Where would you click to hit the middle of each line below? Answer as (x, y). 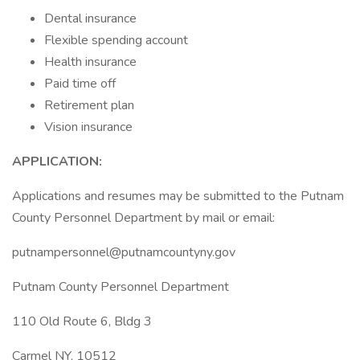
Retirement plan (89, 105)
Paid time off (80, 84)
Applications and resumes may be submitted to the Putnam (178, 196)
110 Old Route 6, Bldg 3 (82, 321)
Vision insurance (88, 127)
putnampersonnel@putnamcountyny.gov (124, 252)
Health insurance (90, 62)
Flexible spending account (116, 40)
